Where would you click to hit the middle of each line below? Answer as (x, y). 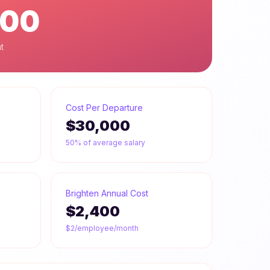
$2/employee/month (102, 228)
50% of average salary (105, 143)
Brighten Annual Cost (107, 193)
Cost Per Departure (104, 108)
